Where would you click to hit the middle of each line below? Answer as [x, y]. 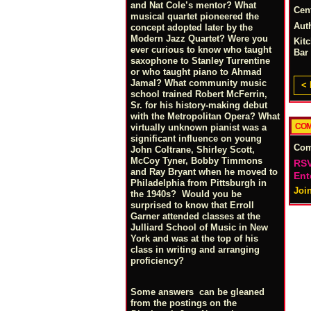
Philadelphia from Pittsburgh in [199, 183]
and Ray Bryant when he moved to [204, 172]
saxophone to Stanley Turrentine [200, 61]
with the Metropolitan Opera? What [205, 116]
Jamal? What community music [199, 83]
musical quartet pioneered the [195, 16]
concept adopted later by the [192, 27]
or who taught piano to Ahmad [196, 72]
